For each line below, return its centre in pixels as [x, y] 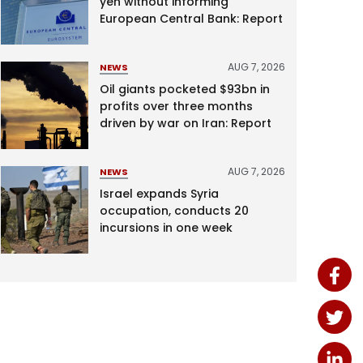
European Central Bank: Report [191, 18]
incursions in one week [166, 227]
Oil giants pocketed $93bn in [184, 89]
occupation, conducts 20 [174, 210]
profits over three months [176, 106]
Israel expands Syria [159, 193]
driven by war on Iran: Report [185, 123]
